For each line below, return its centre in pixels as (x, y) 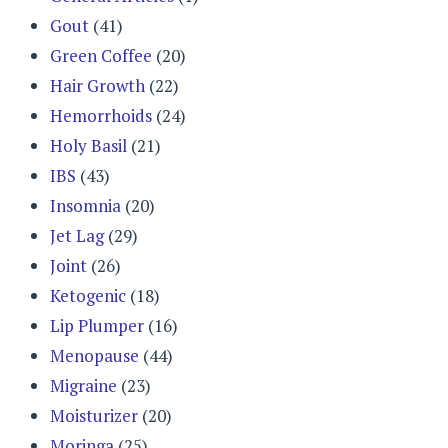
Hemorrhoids (101, 115)
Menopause (94, 355)
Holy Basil (88, 145)
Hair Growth (97, 85)
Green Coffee (101, 55)
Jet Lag (77, 235)
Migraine (83, 385)
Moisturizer (94, 415)
